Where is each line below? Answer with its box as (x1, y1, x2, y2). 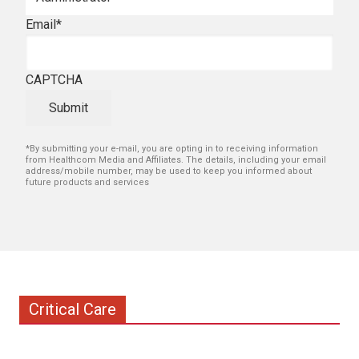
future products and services (26, 176, 149, 188)
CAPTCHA (26, 72, 83, 88)
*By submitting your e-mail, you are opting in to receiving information (26, 143, 318, 154)
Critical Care (29, 299, 116, 319)
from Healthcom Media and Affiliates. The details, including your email (26, 154, 326, 165)
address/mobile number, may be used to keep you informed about (26, 165, 312, 176)
